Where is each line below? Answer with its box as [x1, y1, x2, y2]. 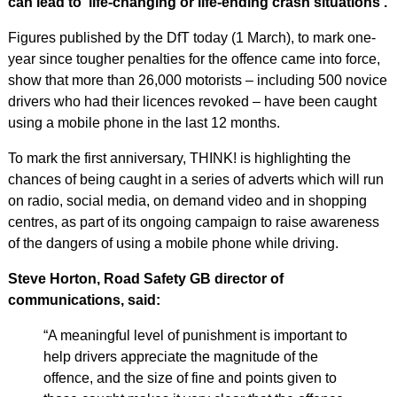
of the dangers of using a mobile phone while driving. [7, 236, 339, 251]
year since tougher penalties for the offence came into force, [7, 51, 380, 66]
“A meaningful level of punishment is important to [43, 328, 347, 343]
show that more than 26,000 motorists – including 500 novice [7, 73, 387, 88]
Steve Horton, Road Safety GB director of [7, 271, 284, 286]
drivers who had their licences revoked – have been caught [7, 94, 377, 109]
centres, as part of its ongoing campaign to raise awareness [7, 214, 379, 230]
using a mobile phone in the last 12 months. [7, 115, 280, 130]
